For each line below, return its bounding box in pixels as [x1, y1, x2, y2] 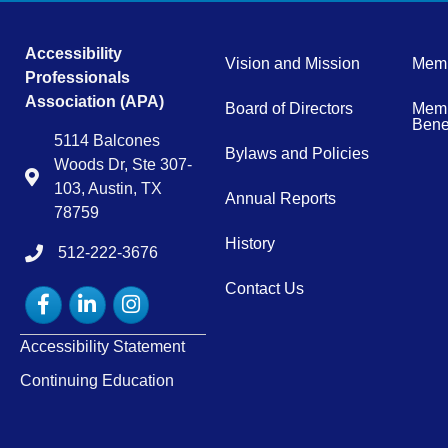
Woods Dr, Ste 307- [54, 155, 192, 173]
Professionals [25, 68, 130, 86]
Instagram [111, 287, 182, 305]
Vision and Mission [225, 54, 361, 72]
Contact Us [225, 279, 305, 297]
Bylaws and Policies [225, 144, 370, 162]
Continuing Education [20, 371, 174, 389]
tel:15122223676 [24, 245, 144, 263]
